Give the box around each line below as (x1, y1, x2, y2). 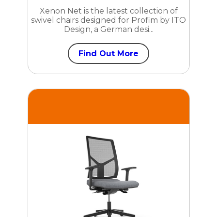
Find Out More (78, 48, 139, 58)
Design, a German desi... (63, 24, 154, 34)
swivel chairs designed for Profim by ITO (31, 15, 186, 25)
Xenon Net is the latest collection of (39, 6, 178, 15)
